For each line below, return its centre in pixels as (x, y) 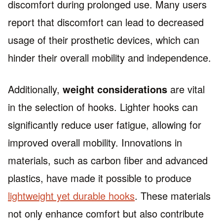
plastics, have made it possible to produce (100, 178)
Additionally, (35, 89)
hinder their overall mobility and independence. (110, 58)
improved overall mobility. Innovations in (95, 143)
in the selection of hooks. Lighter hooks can (103, 107)
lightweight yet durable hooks (71, 196)
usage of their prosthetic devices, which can (104, 40)
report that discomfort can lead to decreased (106, 22)
